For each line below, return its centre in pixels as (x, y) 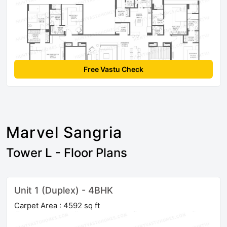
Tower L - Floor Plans (67, 153)
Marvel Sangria (64, 133)
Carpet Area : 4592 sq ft (57, 206)
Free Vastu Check (113, 69)
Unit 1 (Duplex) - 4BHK (64, 191)
